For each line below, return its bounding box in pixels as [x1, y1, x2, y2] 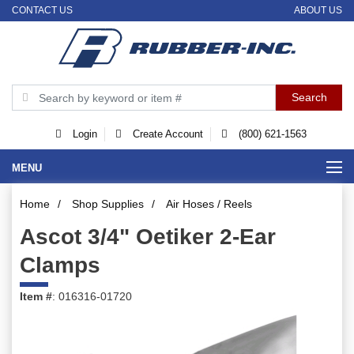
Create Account [129, 128, 203, 141]
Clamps [20, 253, 100, 278]
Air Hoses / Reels [166, 198, 252, 211]
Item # [20, 290, 52, 303]
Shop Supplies [72, 198, 144, 211]
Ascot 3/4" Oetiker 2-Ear [20, 224, 276, 250]
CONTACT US [12, 4, 73, 16]
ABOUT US [294, 4, 342, 16]
